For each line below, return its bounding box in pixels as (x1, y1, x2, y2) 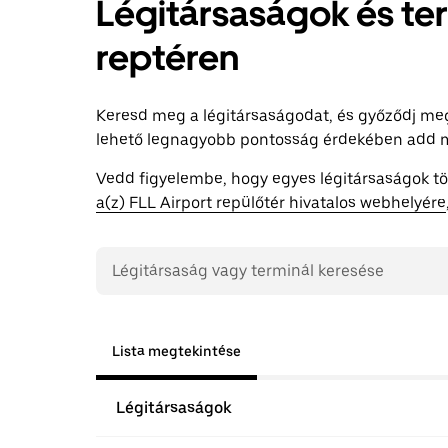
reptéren (96, 36, 239, 79)
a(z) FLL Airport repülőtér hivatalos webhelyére (96, 193, 446, 212)
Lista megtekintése (112, 343, 241, 359)
